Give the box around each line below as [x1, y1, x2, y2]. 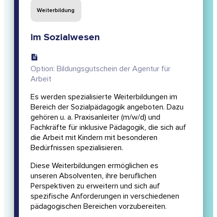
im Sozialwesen [30, 31, 100, 44]
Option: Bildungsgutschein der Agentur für [30, 63, 170, 74]
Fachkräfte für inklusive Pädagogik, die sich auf [30, 123, 186, 133]
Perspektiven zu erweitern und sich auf [30, 181, 160, 191]
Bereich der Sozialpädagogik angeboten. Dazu [30, 102, 184, 112]
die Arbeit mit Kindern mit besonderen [30, 133, 157, 143]
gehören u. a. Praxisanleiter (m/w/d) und [30, 112, 160, 123]
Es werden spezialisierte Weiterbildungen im [30, 92, 177, 102]
